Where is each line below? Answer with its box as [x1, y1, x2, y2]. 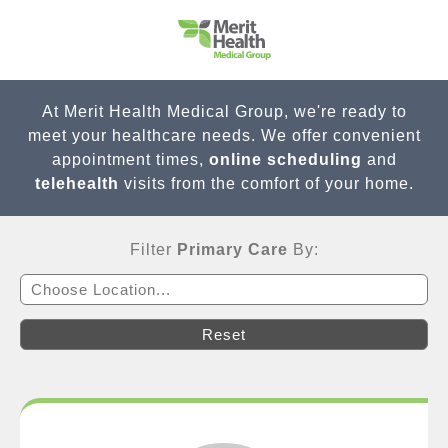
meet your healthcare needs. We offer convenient [27, 127, 421, 144]
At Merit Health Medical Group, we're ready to [41, 103, 407, 120]
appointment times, [51, 151, 209, 168]
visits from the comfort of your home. [118, 175, 414, 192]
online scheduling [208, 151, 362, 168]
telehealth [34, 175, 119, 192]
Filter [129, 241, 177, 258]
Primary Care [176, 241, 288, 258]
